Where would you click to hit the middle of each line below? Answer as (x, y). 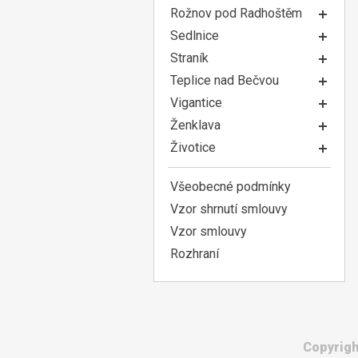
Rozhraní (195, 254)
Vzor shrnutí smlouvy (229, 209)
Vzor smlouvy (209, 231)
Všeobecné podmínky (231, 187)
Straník (189, 58)
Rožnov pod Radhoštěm (236, 13)
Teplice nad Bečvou (225, 80)
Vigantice (196, 103)
